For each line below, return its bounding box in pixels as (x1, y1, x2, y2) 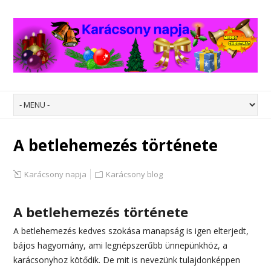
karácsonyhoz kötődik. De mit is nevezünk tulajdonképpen (13, 253, 241, 266)
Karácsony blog (106, 168, 163, 180)
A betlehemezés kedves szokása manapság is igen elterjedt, (13, 224, 249, 237)
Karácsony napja (24, 168, 87, 180)
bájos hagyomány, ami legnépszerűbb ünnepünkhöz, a (13, 239, 228, 251)
